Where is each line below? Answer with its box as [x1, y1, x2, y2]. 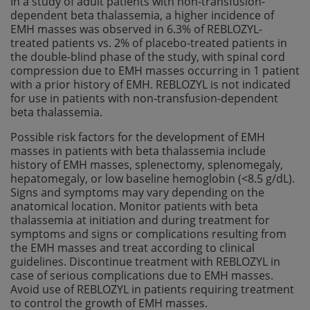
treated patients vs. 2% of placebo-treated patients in [10, 35, 287, 51]
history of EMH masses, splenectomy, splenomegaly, [10, 156, 283, 172]
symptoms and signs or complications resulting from [10, 226, 286, 241]
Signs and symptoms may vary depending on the [10, 184, 264, 200]
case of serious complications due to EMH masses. [10, 267, 273, 283]
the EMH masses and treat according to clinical [10, 239, 255, 255]
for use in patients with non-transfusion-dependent [10, 90, 278, 106]
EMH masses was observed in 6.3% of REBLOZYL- [10, 21, 262, 37]
